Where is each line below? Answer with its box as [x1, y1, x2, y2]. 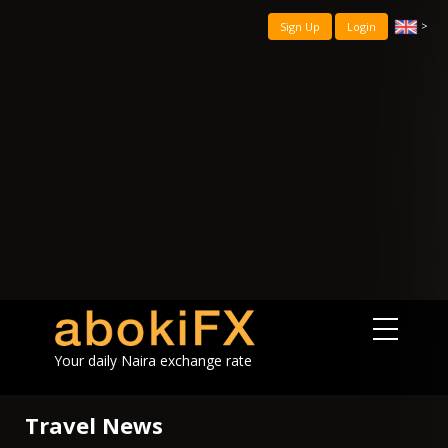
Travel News [25, 409, 163, 440]
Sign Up [280, 19, 320, 34]
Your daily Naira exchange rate [55, 351, 252, 371]
